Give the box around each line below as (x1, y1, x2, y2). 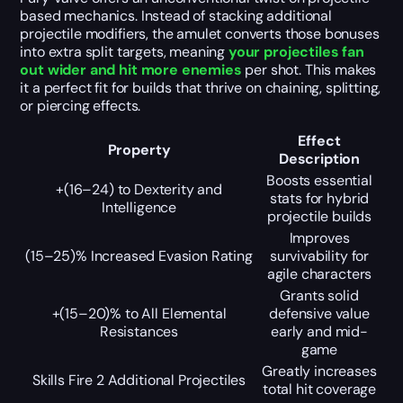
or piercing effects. (20, 95, 141, 115)
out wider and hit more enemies (20, 59, 242, 79)
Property (107, 139, 171, 159)
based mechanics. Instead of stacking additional (20, 5, 332, 25)
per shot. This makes (241, 59, 377, 79)
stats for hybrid (269, 188, 370, 208)
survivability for (269, 246, 370, 265)
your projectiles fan (228, 41, 364, 61)
